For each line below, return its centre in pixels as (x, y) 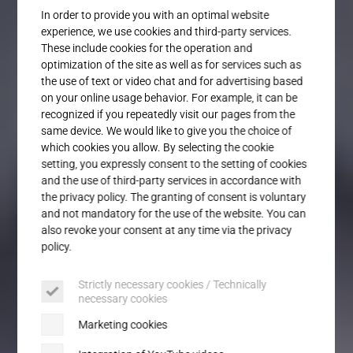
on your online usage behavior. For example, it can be (169, 97)
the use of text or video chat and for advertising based (172, 81)
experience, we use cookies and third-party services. (167, 31)
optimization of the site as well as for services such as (171, 64)
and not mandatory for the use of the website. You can (174, 213)
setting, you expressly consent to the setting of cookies (174, 163)
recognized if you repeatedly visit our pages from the (168, 114)
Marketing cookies (123, 325)
